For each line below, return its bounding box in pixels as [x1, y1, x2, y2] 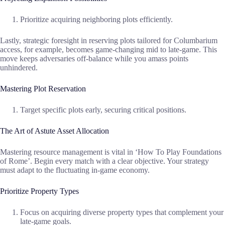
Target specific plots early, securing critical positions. [20, 105, 186, 115]
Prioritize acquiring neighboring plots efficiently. [20, 15, 173, 24]
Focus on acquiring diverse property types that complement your [20, 208, 223, 217]
